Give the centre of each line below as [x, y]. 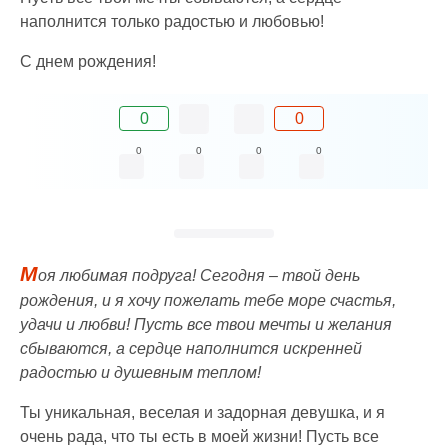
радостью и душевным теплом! [140, 372]
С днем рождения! [88, 61]
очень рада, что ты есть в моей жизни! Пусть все [199, 436]
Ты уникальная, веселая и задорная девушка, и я [202, 412]
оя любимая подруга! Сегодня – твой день [199, 275]
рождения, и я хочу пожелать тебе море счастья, [208, 300]
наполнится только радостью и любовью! [172, 21]
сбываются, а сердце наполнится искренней [191, 348]
